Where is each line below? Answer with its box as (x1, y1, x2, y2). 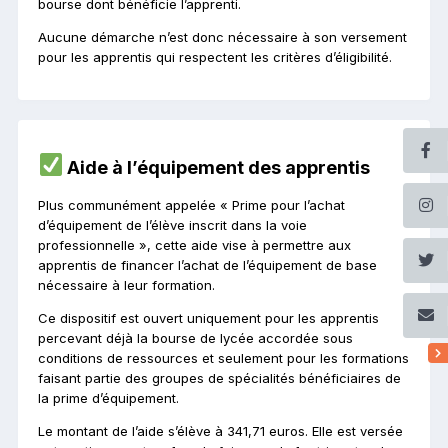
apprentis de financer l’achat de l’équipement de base (38, 257, 377, 274)
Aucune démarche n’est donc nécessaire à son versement (38, 29, 407, 46)
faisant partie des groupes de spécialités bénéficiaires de (38, 370, 401, 387)
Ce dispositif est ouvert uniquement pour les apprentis (38, 310, 379, 327)
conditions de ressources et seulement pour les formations (38, 350, 409, 367)
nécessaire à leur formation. (38, 277, 215, 294)
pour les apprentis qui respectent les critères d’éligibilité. (38, 49, 392, 66)
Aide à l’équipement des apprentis (63, 157, 371, 179)
